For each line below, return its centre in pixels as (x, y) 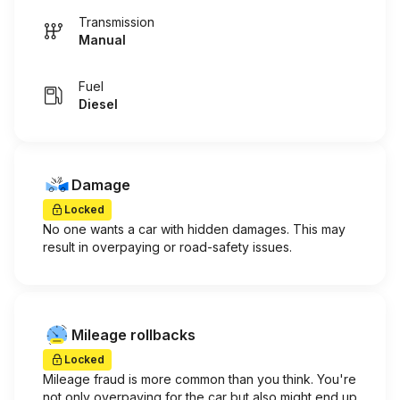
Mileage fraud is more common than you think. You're (200, 379)
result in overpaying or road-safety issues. (167, 247)
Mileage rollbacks (133, 335)
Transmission (117, 22)
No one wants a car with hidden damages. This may (194, 229)
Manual (102, 40)
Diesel (98, 104)
